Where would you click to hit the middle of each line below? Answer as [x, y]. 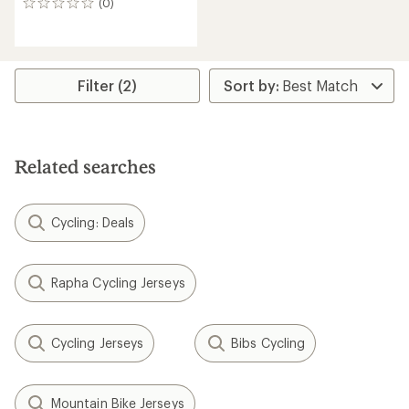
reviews [47, 23]
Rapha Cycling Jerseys [118, 283]
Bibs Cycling [268, 343]
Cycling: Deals [93, 222]
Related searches [85, 166]
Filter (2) [108, 85]
